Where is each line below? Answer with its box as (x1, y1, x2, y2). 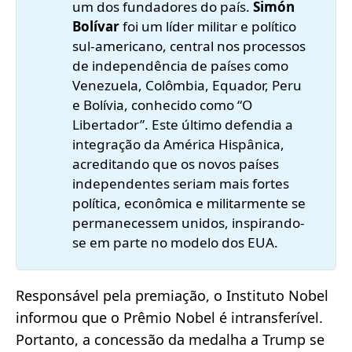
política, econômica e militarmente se (72, 193, 306, 212)
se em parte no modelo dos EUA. (72, 233, 279, 251)
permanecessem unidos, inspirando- (72, 213, 306, 232)
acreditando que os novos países (72, 154, 280, 173)
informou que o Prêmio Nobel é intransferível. (16, 307, 323, 327)
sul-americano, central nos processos (72, 36, 306, 55)
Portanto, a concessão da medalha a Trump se (16, 329, 324, 349)
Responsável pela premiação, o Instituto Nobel (16, 285, 328, 305)
